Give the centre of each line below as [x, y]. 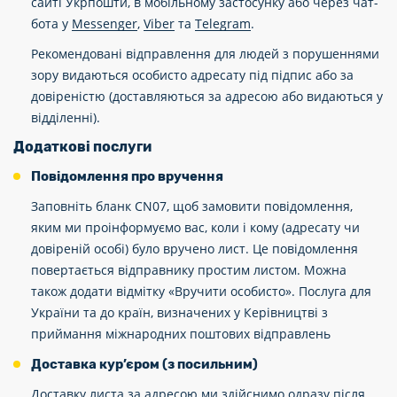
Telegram [223, 23]
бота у [51, 23]
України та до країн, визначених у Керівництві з [179, 312]
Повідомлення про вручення [127, 176]
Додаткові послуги [82, 147]
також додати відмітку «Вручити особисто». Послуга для [201, 291]
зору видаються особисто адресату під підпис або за [192, 75]
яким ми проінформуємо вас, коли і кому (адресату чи [195, 227]
